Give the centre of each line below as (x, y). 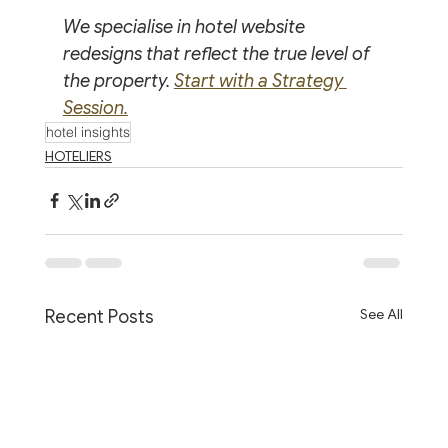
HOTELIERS (78, 155)
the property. (118, 80)
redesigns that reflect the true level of (218, 53)
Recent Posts (99, 316)
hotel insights (87, 131)
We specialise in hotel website (185, 26)
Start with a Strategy (260, 80)
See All (382, 313)
